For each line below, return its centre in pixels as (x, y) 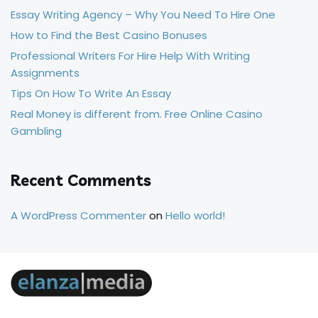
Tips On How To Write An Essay (91, 93)
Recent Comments (81, 180)
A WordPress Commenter (78, 215)
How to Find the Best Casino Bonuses (109, 35)
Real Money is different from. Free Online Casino (137, 114)
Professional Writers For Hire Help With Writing (130, 55)
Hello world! (195, 215)
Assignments (45, 72)
